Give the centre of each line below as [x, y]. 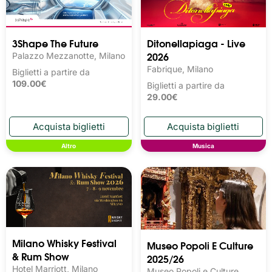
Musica [203, 145]
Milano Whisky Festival [64, 242]
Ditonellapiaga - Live [196, 42]
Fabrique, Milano [180, 69]
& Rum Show [41, 256]
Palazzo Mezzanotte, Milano [69, 55]
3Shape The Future [55, 42]
